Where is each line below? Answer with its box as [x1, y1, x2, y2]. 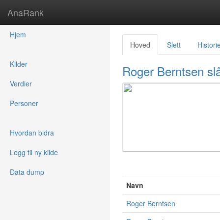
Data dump [10, 167, 44, 177]
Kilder [10, 59, 27, 69]
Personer [10, 98, 38, 108]
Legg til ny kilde [10, 147, 58, 157]
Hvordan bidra [10, 128, 54, 137]
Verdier [10, 79, 32, 88]
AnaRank [7, 6, 44, 19]
